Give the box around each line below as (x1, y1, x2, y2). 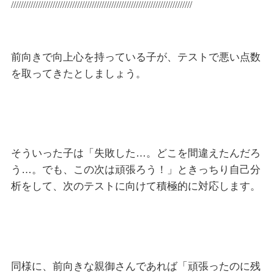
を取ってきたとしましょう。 (10, 67, 146, 80)
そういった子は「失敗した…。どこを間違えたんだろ (10, 147, 261, 160)
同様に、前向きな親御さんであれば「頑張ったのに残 (10, 260, 261, 272)
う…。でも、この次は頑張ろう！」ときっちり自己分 (10, 164, 261, 176)
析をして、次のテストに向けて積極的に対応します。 (10, 180, 261, 193)
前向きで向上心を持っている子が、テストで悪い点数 (10, 51, 261, 63)
